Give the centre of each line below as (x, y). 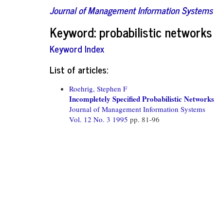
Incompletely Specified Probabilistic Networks (142, 99)
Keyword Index (77, 48)
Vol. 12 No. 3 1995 (100, 119)
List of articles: (79, 69)
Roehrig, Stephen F (98, 88)
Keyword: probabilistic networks (131, 32)
